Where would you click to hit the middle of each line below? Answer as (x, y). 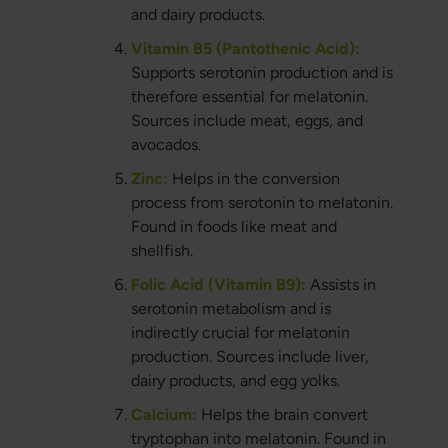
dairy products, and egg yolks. (235, 381)
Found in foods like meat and (233, 227)
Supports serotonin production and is (261, 73)
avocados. (165, 145)
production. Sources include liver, (249, 357)
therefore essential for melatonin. (249, 97)
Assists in (340, 285)
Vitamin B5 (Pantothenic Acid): (245, 49)
